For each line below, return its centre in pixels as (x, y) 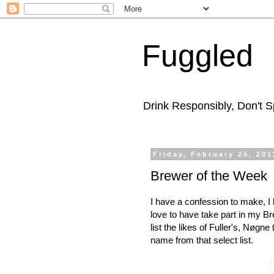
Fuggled (198, 56)
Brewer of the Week (209, 176)
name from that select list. (202, 240)
